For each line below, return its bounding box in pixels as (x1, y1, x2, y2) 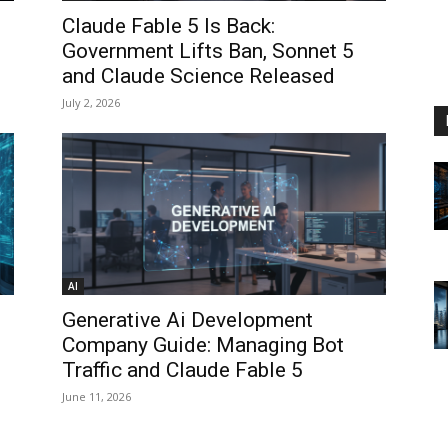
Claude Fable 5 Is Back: (62, 14, 275, 38)
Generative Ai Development (62, 308, 313, 332)
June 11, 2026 (62, 389, 131, 404)
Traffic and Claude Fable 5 (62, 358, 303, 382)
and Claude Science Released (62, 64, 335, 88)
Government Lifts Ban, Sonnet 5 (62, 39, 354, 63)
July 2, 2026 (62, 95, 120, 110)
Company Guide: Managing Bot (62, 333, 344, 357)
